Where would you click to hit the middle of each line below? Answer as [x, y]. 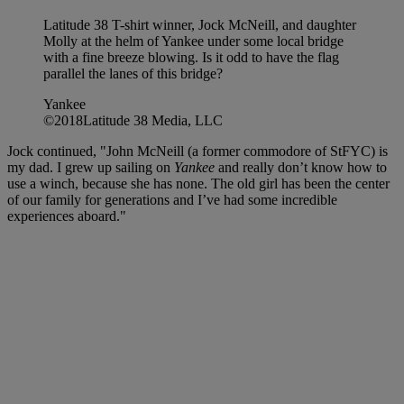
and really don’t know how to [301, 167]
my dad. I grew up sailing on [91, 167]
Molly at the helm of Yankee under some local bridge [193, 41]
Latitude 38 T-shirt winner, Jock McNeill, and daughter [200, 24]
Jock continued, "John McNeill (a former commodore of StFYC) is [197, 151]
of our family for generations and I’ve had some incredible [172, 199]
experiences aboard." [67, 216]
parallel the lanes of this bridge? [133, 73]
